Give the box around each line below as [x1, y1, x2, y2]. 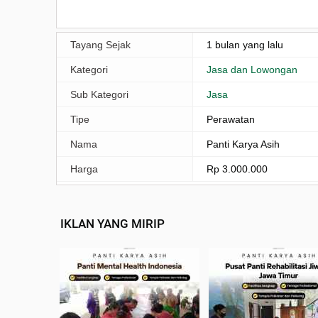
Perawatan [207, 113, 256, 125]
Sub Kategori [70, 88, 128, 100]
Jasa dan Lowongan [207, 63, 298, 75]
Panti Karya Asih [207, 138, 280, 150]
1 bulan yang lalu [207, 38, 284, 50]
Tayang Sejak [70, 38, 131, 50]
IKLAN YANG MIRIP [60, 216, 165, 231]
